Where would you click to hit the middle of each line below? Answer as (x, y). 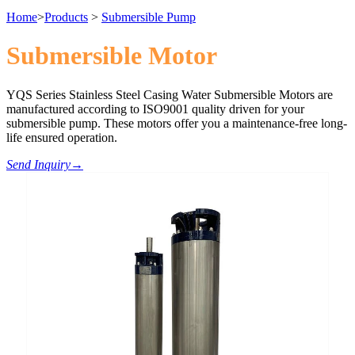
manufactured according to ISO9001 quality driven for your (155, 109)
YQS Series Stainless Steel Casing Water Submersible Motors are (170, 94)
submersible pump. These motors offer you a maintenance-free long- (177, 123)
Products (66, 17)
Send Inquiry (38, 164)
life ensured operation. (62, 137)
